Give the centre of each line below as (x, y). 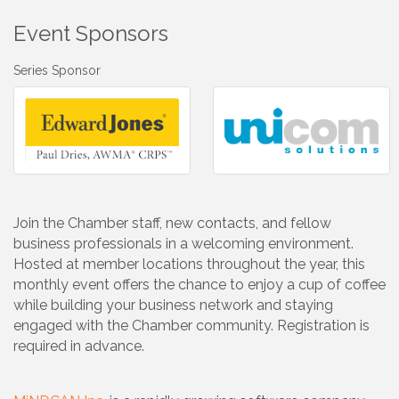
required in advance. (79, 346)
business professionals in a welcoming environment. (183, 244)
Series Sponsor (57, 70)
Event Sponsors (91, 33)
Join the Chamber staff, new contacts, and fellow (172, 224)
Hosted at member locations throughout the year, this (189, 265)
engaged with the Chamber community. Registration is (191, 326)
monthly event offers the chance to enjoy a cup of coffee (199, 285)
